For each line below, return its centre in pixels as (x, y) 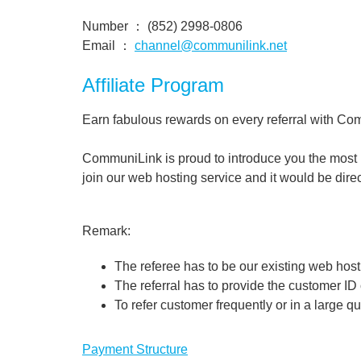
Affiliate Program (153, 85)
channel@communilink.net (211, 46)
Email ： (108, 46)
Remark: (106, 231)
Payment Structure (135, 349)
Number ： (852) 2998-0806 (162, 26)
